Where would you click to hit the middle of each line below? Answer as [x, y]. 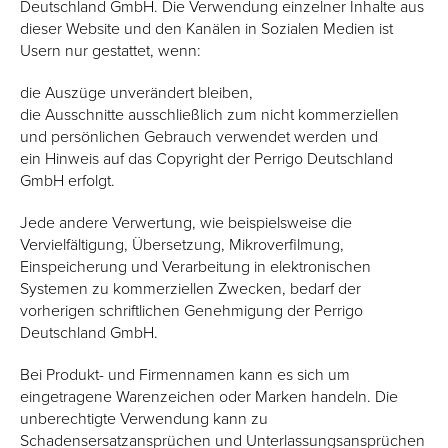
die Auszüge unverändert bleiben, [136, 92]
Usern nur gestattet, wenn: [110, 50]
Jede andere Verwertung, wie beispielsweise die [186, 222]
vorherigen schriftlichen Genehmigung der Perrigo [191, 310]
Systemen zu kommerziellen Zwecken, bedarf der [190, 288]
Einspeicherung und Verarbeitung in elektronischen [195, 266]
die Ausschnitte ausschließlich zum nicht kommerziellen [209, 114]
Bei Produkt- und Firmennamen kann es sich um [185, 374]
